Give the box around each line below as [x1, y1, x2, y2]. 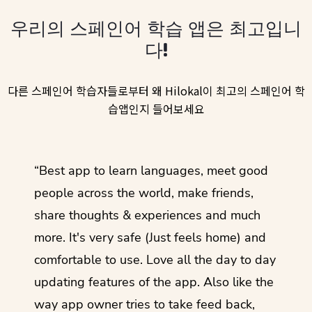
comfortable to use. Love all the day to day [34, 251, 276, 268]
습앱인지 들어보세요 [107, 100, 205, 117]
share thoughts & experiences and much [34, 206, 260, 224]
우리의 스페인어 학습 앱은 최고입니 [10, 17, 302, 39]
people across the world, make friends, [34, 184, 253, 201]
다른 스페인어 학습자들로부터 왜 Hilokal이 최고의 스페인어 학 [7, 81, 305, 99]
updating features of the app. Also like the [34, 273, 274, 290]
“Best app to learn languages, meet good [34, 162, 268, 179]
